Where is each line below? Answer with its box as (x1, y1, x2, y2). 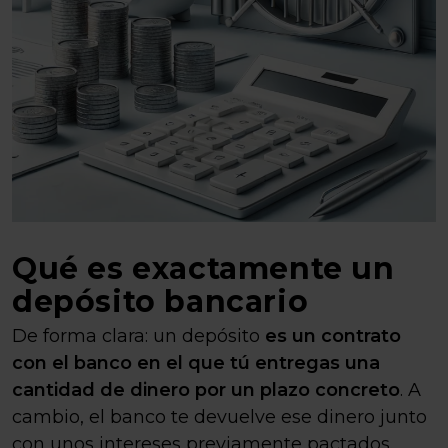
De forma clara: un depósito (12, 325, 265, 347)
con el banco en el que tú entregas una (12, 352, 380, 374)
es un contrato (265, 325, 401, 347)
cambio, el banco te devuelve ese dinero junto (12, 406, 427, 428)
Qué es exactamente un (12, 250, 395, 287)
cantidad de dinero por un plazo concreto (12, 379, 400, 401)
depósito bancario (12, 283, 309, 320)
